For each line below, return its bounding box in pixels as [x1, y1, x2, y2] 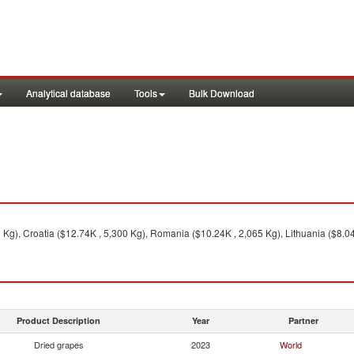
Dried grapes [33, 338, 84, 351]
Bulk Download [189, 86, 254, 100]
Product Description [17, 314, 100, 326]
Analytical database [26, 86, 111, 100]
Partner [288, 314, 318, 326]
